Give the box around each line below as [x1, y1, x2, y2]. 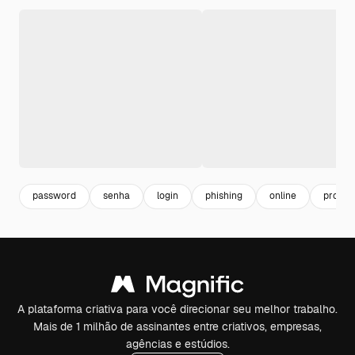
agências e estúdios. [125, 336, 230, 351]
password [32, 189, 76, 203]
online [269, 189, 296, 203]
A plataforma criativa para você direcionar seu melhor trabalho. [17, 301, 338, 316]
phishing [205, 189, 242, 203]
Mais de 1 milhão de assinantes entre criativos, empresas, [33, 319, 322, 334]
